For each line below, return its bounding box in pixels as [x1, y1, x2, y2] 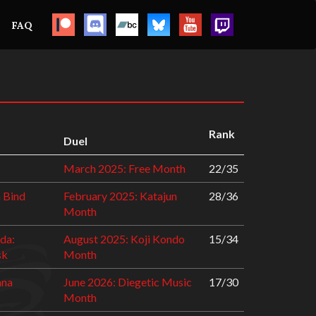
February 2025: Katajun [63, 189, 177, 202]
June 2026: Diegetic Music [63, 275, 192, 288]
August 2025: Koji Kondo [63, 232, 185, 245]
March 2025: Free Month [63, 162, 186, 175]
